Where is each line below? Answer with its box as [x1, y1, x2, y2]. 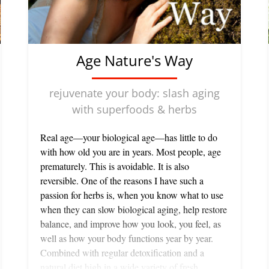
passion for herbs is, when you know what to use [40, 189, 223, 202]
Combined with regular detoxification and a [40, 246, 204, 259]
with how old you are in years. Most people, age [40, 145, 221, 159]
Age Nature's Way [76, 50, 193, 71]
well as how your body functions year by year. [40, 232, 213, 245]
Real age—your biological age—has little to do [40, 131, 217, 144]
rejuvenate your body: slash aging [49, 86, 220, 101]
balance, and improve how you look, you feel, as [40, 217, 221, 231]
